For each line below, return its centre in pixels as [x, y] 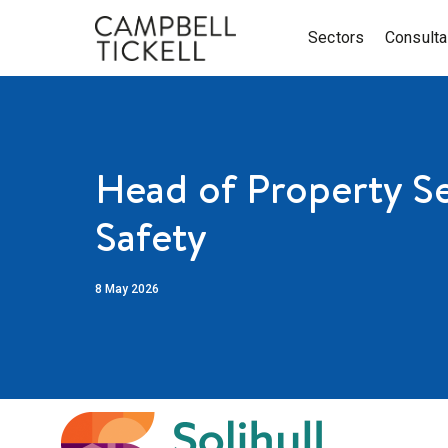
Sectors [336, 37]
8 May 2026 [127, 289]
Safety [151, 236]
